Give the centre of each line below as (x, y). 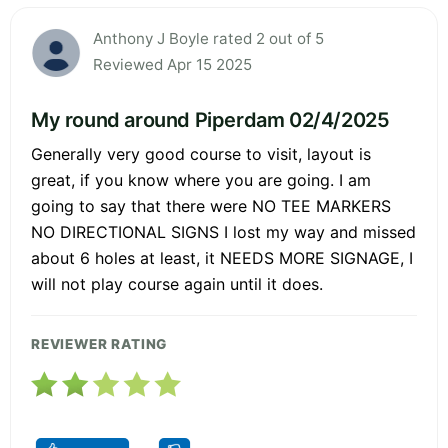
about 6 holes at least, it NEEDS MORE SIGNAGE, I (222, 257)
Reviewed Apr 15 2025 (172, 64)
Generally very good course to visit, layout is (201, 153)
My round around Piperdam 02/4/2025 (210, 119)
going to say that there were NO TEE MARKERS (211, 205)
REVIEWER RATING (99, 343)
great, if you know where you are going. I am (201, 179)
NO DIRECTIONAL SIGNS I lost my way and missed (223, 231)
